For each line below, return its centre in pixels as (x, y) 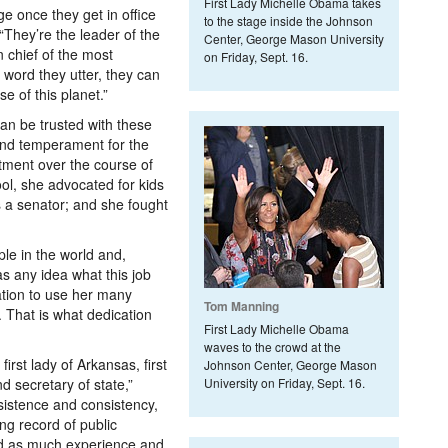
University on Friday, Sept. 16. (284, 382)
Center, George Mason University (294, 38)
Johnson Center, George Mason (290, 364)
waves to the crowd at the (272, 346)
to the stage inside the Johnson (288, 20)
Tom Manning (241, 306)
